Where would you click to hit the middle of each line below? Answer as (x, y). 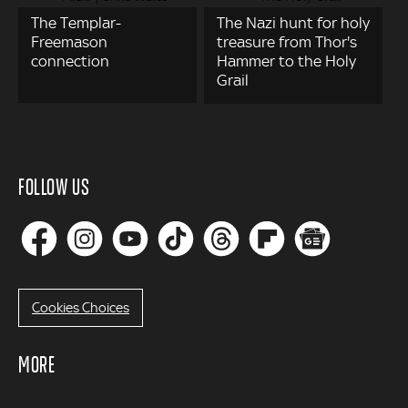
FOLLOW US (54, 186)
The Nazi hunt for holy (294, 23)
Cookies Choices (81, 308)
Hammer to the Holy (287, 61)
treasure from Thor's (287, 42)
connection (70, 61)
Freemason (69, 42)
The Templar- (76, 23)
